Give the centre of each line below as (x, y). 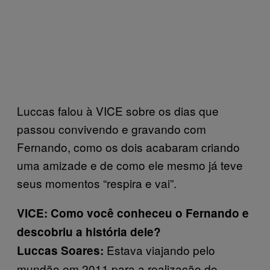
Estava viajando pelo (159, 250)
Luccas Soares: (60, 250)
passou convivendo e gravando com (111, 128)
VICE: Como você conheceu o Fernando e (133, 213)
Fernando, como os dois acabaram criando (128, 146)
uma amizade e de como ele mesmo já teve (130, 165)
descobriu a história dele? (89, 231)
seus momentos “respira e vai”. (97, 183)
